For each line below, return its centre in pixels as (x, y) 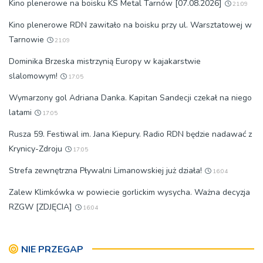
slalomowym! (33, 76)
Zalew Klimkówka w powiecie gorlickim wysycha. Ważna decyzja (129, 192)
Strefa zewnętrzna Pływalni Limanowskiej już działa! (105, 170)
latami (20, 112)
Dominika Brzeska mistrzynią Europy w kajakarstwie (105, 61)
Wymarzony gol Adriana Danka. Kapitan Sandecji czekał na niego (130, 97)
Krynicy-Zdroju (36, 149)
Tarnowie (26, 39)
